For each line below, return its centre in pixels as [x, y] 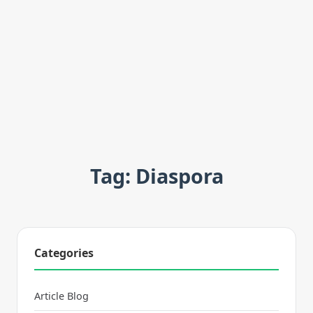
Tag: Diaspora [156, 176]
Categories [64, 253]
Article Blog [61, 296]
